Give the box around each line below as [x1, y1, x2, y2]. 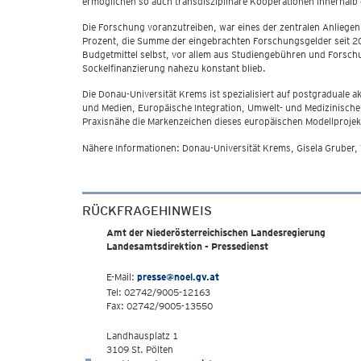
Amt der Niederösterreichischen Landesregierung [106, 226, 326, 239]
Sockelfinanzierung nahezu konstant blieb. [82, 62, 266, 74]
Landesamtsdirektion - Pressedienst [106, 240, 268, 252]
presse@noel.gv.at [137, 271, 219, 283]
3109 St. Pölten [106, 343, 173, 355]
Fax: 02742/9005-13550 [106, 300, 213, 312]
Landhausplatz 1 [106, 330, 178, 342]
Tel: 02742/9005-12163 [106, 286, 210, 298]
